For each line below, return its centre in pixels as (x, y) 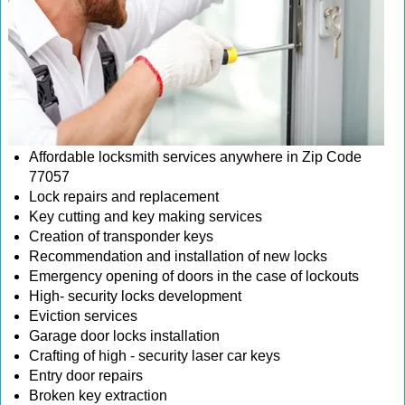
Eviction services (83, 316)
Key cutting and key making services (146, 217)
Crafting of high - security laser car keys (155, 356)
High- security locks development (135, 296)
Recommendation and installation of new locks (178, 256)
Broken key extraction (98, 396)
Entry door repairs (88, 376)
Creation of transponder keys (123, 236)
